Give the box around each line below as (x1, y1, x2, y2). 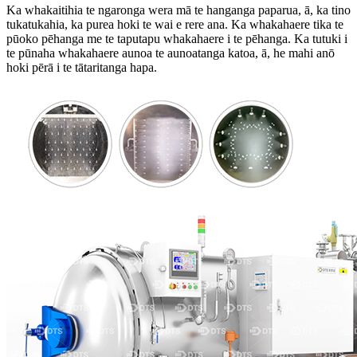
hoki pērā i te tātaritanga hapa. (6, 61, 157, 75)
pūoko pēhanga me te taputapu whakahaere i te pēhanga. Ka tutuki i (6, 32, 347, 46)
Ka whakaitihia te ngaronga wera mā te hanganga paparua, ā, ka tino (6, 3, 351, 18)
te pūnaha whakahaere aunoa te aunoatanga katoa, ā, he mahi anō (6, 46, 335, 61)
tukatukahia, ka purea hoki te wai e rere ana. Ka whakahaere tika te (6, 18, 343, 32)
